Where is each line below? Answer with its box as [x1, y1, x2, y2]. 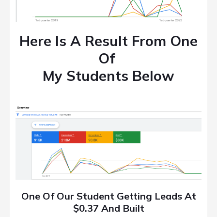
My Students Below [43, 66, 174, 84]
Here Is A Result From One [19, 31, 198, 49]
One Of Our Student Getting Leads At [21, 190, 196, 202]
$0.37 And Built [73, 202, 144, 215]
